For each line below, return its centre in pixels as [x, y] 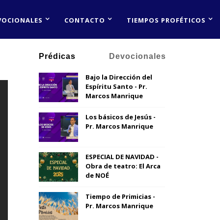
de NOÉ [97, 175]
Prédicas [57, 56]
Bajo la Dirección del [119, 77]
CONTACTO [85, 20]
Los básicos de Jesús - [120, 117]
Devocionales [138, 56]
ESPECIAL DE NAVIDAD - [122, 157]
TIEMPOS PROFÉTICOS [166, 20]
